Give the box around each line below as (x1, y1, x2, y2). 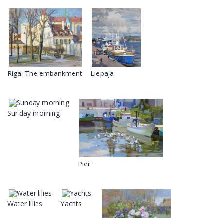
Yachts (60, 199, 82, 208)
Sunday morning (7, 109, 60, 118)
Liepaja (91, 69, 114, 78)
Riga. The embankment (7, 69, 82, 78)
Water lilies (7, 199, 43, 208)
